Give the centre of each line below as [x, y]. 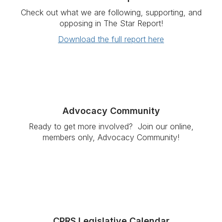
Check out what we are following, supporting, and [111, 12]
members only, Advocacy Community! [111, 137]
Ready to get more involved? [83, 126]
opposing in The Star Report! [111, 23]
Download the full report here [111, 39]
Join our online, [166, 126]
